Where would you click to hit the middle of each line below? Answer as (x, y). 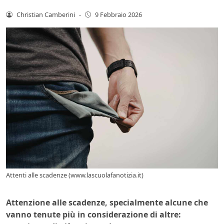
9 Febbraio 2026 (119, 14)
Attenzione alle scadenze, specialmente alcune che (107, 203)
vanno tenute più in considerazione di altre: (93, 215)
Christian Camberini (45, 14)
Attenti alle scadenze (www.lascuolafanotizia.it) (75, 175)
